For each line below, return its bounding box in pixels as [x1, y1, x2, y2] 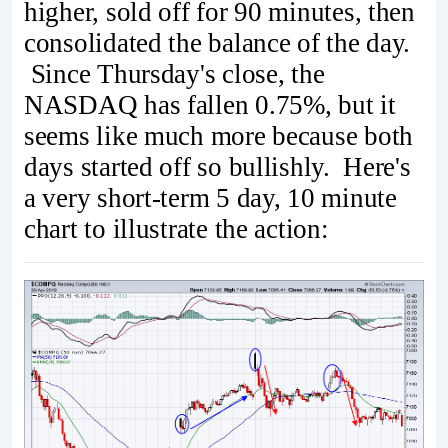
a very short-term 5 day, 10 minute [24, 183, 397, 214]
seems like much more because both [24, 121, 414, 152]
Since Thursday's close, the [24, 59, 325, 90]
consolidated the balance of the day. [24, 28, 411, 59]
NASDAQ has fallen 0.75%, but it [24, 90, 396, 121]
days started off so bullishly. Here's [24, 152, 411, 183]
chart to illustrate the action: [24, 214, 329, 245]
